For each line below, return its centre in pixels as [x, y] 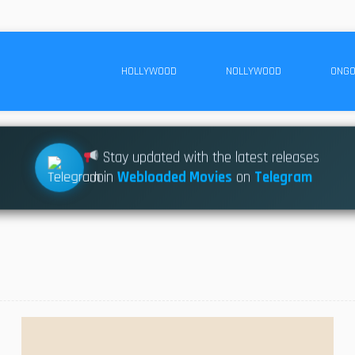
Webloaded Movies [175, 176]
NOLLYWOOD [254, 71]
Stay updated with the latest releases [210, 156]
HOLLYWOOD [149, 71]
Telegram [284, 176]
